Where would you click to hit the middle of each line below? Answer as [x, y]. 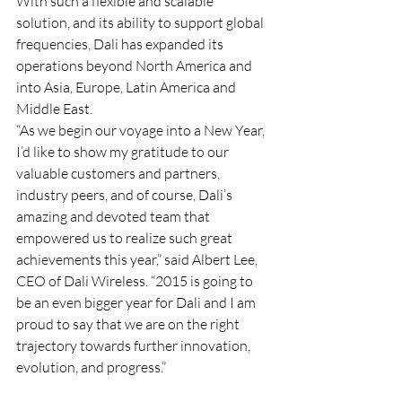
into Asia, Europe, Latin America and [127, 87]
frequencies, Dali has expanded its [121, 44]
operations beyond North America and [135, 66]
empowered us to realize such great [126, 238]
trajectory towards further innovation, [135, 345]
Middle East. [54, 109]
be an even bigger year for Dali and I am [137, 302]
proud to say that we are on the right [129, 324]
